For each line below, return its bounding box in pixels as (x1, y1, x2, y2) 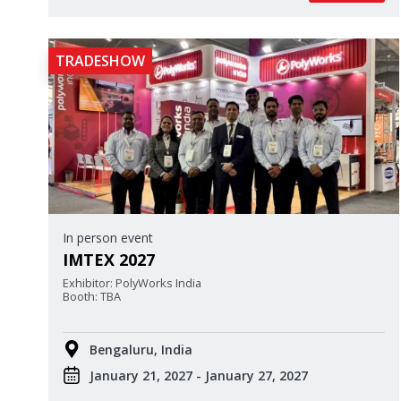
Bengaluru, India (90, 340, 192, 358)
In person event (63, 228, 153, 246)
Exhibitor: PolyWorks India (63, 274, 201, 291)
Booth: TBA (63, 287, 121, 304)
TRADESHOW (55, 50, 145, 71)
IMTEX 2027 (63, 248, 155, 270)
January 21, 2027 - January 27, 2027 (90, 366, 308, 384)
